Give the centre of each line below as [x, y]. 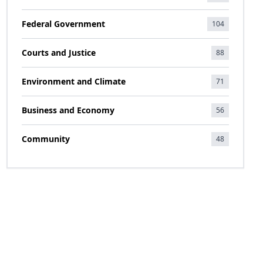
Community [45, 139]
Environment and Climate [73, 81]
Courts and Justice [58, 53]
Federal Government [63, 24]
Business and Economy [68, 110]
